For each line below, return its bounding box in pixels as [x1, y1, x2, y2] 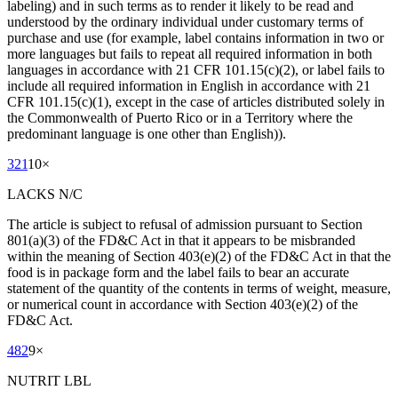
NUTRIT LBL [7, 373, 92, 389]
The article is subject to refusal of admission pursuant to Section [7, 217, 362, 233]
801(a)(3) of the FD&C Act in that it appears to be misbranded [7, 233, 355, 249]
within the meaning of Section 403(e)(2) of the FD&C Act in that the [7, 249, 391, 265]
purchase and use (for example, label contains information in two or [7, 30, 384, 46]
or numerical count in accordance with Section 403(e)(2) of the [7, 297, 358, 313]
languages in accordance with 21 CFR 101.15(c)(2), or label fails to [7, 62, 385, 78]
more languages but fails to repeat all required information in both [7, 46, 372, 62]
